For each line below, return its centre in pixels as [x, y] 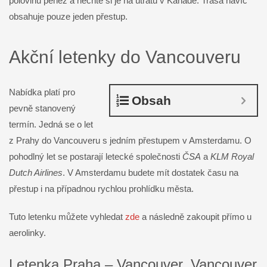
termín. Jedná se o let [51, 125]
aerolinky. [27, 233]
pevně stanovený [42, 108]
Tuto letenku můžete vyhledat [67, 217]
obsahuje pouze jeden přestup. [68, 17]
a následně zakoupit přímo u [195, 217]
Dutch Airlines [36, 173]
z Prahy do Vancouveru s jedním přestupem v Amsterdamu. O [130, 141]
